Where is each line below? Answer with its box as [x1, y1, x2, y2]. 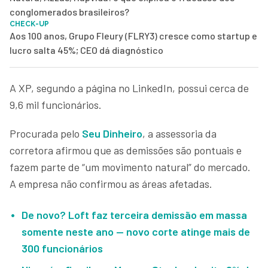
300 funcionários [22, 241, 103, 255]
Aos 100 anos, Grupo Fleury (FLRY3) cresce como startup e [10, 29, 257, 41]
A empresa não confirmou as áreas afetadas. [10, 176, 215, 190]
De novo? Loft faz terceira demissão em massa [22, 208, 247, 221]
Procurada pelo [10, 126, 80, 140]
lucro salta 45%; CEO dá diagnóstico [10, 44, 163, 56]
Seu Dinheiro [82, 126, 142, 140]
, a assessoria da [142, 126, 217, 140]
